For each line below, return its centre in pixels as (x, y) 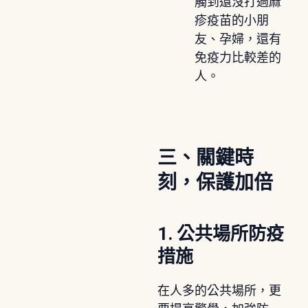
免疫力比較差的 (238, 57)
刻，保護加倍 (215, 182)
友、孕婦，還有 (238, 39)
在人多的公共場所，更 (219, 290)
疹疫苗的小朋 (231, 20)
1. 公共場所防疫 (220, 233)
